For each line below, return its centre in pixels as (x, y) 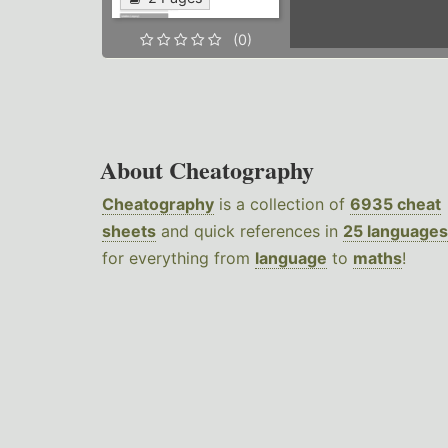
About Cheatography (207, 170)
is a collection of (282, 204)
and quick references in (249, 231)
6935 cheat (395, 204)
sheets (129, 231)
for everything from (178, 258)
